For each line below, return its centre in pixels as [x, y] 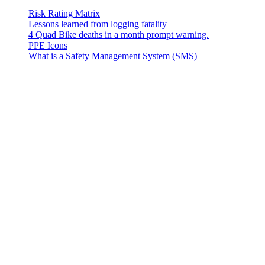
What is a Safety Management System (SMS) [113, 56]
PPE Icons [48, 45]
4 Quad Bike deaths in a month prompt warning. [119, 34]
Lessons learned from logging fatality [98, 24]
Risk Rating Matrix [64, 13]
